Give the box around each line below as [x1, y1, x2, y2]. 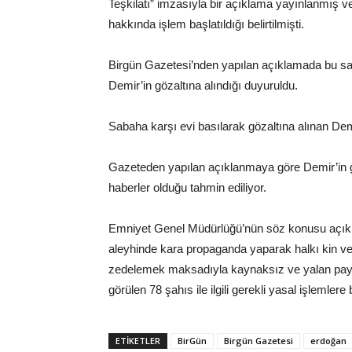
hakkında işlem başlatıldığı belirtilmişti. [108, 17, 304, 31]
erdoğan [310, 335, 346, 346]
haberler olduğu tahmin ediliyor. [108, 181, 266, 194]
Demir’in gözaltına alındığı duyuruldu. [108, 79, 298, 92]
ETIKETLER [115, 335, 160, 346]
